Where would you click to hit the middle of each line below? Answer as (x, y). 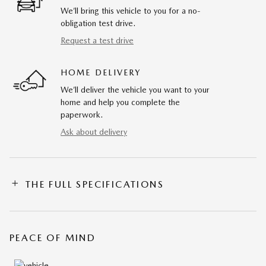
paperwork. (82, 114)
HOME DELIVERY (101, 72)
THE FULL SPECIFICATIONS (95, 184)
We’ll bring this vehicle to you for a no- (131, 10)
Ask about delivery (94, 132)
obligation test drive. (98, 23)
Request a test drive (97, 40)
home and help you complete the (120, 102)
